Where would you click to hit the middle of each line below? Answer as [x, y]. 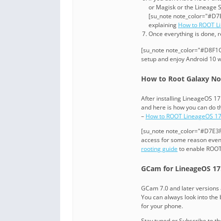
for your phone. [162, 206]
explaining [163, 25]
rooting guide [159, 149]
